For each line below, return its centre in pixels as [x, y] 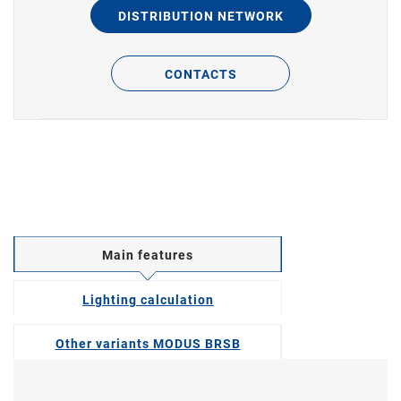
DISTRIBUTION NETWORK [200, 16]
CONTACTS [200, 74]
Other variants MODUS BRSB [148, 344]
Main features [148, 255]
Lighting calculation [148, 300]
